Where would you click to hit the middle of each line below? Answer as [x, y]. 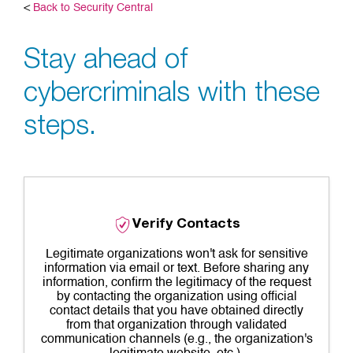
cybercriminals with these [172, 95]
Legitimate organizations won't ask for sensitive [176, 255]
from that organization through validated [176, 325]
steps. [60, 128]
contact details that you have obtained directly [176, 311]
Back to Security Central [93, 8]
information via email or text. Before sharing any [176, 269]
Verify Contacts [186, 225]
